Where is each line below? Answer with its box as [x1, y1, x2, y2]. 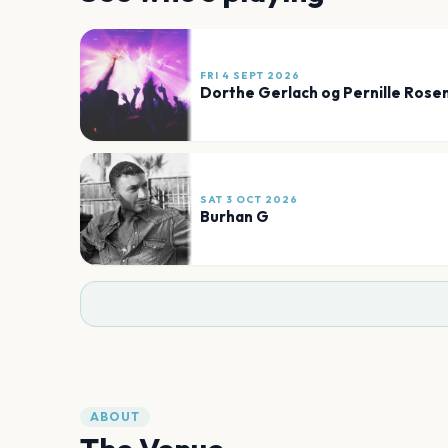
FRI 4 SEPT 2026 [200, 68, 300, 82]
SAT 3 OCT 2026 [200, 192, 298, 206]
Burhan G [200, 206, 269, 226]
